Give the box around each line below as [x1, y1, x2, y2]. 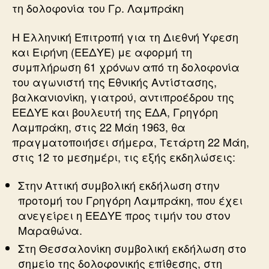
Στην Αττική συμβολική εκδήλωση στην [18, 177, 219, 193]
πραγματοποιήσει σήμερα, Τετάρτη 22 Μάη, [12, 133, 249, 150]
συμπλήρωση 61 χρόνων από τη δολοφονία [12, 58, 240, 74]
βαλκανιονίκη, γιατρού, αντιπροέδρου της [12, 88, 234, 104]
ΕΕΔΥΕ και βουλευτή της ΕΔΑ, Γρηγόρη [12, 103, 218, 119]
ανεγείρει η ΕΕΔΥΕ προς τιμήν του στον [18, 207, 230, 223]
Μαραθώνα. [18, 222, 82, 238]
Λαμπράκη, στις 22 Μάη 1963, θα [12, 118, 186, 134]
